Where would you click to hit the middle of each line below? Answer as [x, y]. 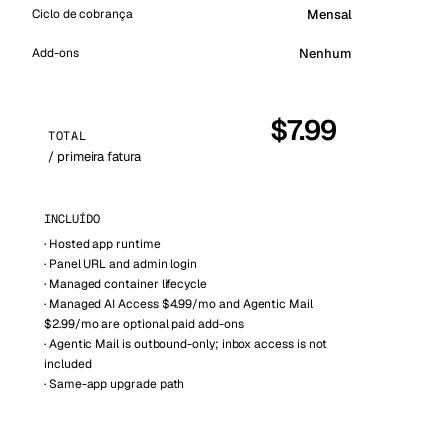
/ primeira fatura [94, 156]
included [68, 364]
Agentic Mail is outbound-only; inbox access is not [188, 344]
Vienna [66, 25]
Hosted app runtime [104, 244]
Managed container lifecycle [127, 284]
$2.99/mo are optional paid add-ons [144, 324]
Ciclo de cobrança [82, 14]
